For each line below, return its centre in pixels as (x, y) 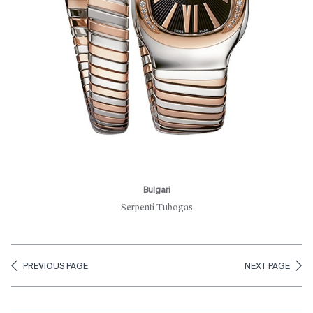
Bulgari (156, 191)
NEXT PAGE (267, 267)
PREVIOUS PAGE (56, 267)
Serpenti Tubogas (156, 208)
